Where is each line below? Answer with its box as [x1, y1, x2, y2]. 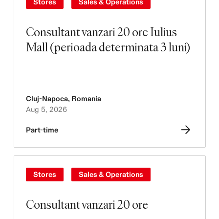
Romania [71, 94, 101, 103]
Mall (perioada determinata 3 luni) [25, 39, 190, 55]
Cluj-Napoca [25, 94, 68, 103]
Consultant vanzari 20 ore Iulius [25, 23, 177, 40]
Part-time [25, 126, 58, 134]
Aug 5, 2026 [25, 105, 67, 113]
